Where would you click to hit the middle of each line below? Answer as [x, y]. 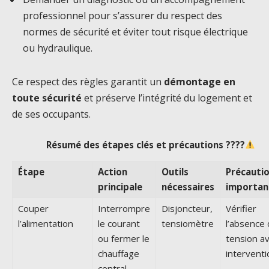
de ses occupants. [51, 114]
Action [113, 172]
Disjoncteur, [187, 209]
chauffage [119, 254]
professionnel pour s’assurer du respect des [122, 16]
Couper [33, 209]
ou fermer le [124, 239]
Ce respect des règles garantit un [88, 82]
